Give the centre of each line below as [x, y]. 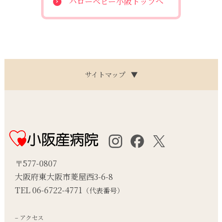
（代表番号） [103, 190]
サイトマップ [108, 75]
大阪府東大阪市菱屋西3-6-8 [64, 176]
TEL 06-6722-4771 [49, 190]
